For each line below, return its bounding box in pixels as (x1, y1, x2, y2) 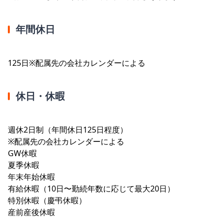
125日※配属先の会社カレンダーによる (8, 57, 145, 68)
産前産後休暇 (8, 206, 55, 218)
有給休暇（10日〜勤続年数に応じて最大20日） (8, 183, 175, 194)
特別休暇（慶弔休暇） (8, 194, 86, 206)
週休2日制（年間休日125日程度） (8, 124, 128, 135)
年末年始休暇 (8, 171, 55, 182)
